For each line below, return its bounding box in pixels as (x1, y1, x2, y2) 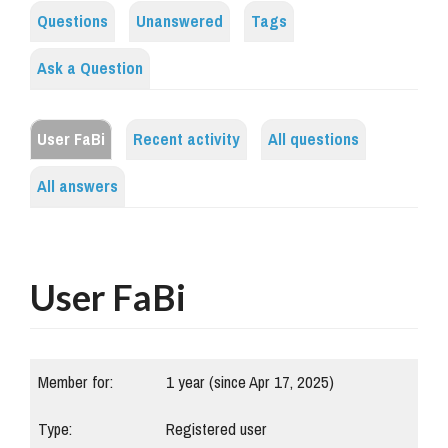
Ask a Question (37, 53, 143, 85)
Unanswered (136, 6, 223, 38)
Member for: (38, 367, 113, 399)
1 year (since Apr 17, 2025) (166, 367, 334, 399)
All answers (37, 171, 118, 203)
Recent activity (133, 124, 240, 156)
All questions (268, 124, 359, 156)
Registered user (166, 414, 267, 446)
